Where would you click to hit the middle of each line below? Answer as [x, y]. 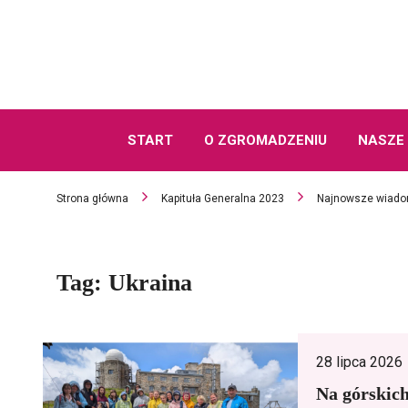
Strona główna [92, 199]
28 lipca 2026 [359, 362]
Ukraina [150, 283]
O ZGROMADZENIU [265, 140]
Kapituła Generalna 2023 [223, 199]
